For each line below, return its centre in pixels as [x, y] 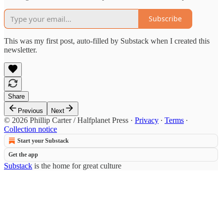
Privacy [147, 120]
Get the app [23, 154]
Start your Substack [43, 140]
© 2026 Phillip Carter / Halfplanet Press [66, 120]
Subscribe [165, 19]
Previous [30, 111]
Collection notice [30, 129]
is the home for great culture [77, 166]
